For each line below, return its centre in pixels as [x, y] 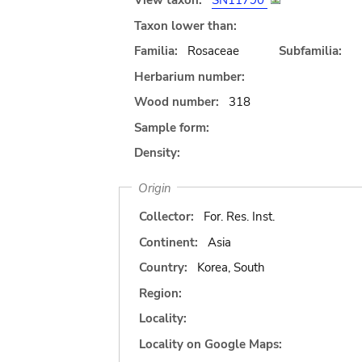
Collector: [166, 217]
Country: [163, 267]
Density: [157, 153]
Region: [160, 293]
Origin [154, 187]
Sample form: [172, 127]
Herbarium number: [189, 76]
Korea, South [231, 267]
